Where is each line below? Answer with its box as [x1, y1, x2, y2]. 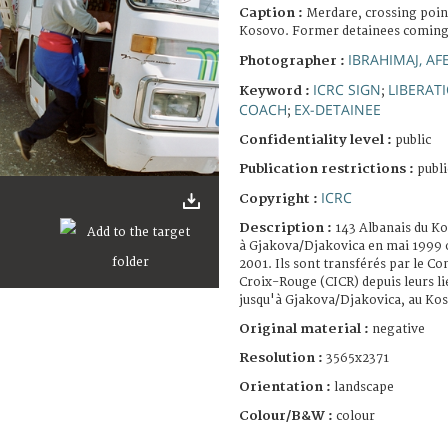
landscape [334, 379, 394, 395]
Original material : [239, 320, 372, 337]
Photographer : [239, 52, 348, 69]
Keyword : [239, 82, 313, 99]
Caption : [239, 4, 306, 21]
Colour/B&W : [239, 407, 336, 424]
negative [372, 321, 425, 337]
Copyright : [239, 190, 321, 207]
